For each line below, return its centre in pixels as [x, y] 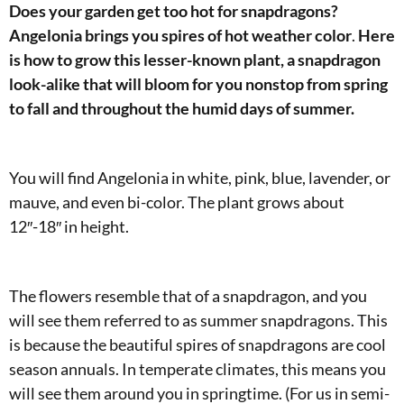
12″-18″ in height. [69, 226]
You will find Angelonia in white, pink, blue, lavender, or [200, 178]
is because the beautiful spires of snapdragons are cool [197, 344]
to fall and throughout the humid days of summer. [182, 108]
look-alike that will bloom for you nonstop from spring [198, 84]
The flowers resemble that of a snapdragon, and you [188, 296]
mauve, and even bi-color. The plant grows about [177, 202]
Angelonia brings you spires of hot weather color [180, 35]
